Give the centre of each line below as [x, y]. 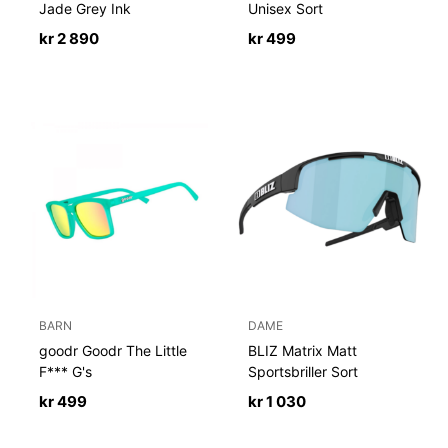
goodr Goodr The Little [113, 350]
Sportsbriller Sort [303, 371]
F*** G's [66, 371]
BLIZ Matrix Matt [303, 350]
